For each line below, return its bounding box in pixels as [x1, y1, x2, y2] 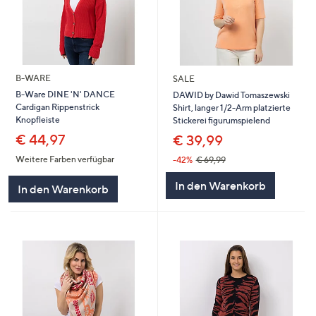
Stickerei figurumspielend [172, 115, 270, 126]
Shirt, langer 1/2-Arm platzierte [172, 102, 291, 114]
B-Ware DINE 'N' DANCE [15, 89, 115, 100]
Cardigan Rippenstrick [15, 102, 99, 113]
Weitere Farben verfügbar [15, 154, 114, 165]
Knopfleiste [15, 114, 60, 126]
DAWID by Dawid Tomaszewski [172, 90, 290, 101]
